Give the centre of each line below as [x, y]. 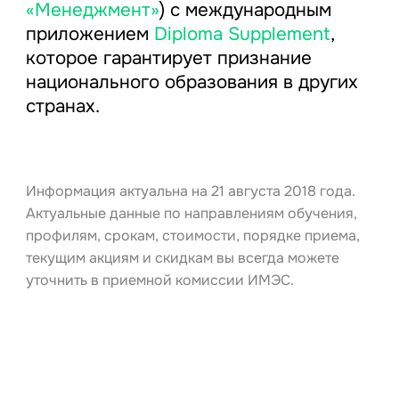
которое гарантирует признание [168, 58]
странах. [62, 106]
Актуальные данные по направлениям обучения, [191, 213]
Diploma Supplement [242, 34]
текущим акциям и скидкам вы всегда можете [182, 257]
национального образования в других [191, 82]
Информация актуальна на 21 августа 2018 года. [190, 191]
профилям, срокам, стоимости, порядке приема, [192, 235]
